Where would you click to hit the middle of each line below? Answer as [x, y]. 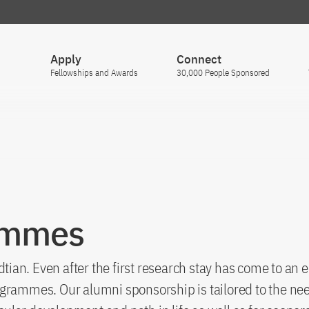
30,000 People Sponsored [223, 73]
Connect [199, 59]
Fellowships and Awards [94, 73]
